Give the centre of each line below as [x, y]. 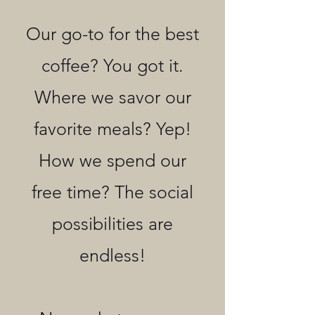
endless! [112, 255]
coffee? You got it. [112, 65]
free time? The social [112, 192]
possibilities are [112, 223]
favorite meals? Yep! [112, 128]
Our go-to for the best [112, 33]
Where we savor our [112, 97]
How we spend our [112, 160]
